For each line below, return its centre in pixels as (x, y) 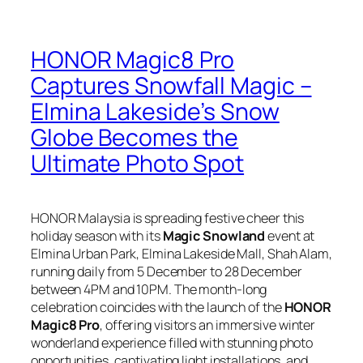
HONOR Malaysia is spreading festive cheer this (168, 218)
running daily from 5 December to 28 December (167, 271)
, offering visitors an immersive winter (208, 325)
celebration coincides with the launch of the (158, 307)
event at (290, 235)
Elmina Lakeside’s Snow (155, 111)
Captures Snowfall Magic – (171, 85)
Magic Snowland (214, 235)
